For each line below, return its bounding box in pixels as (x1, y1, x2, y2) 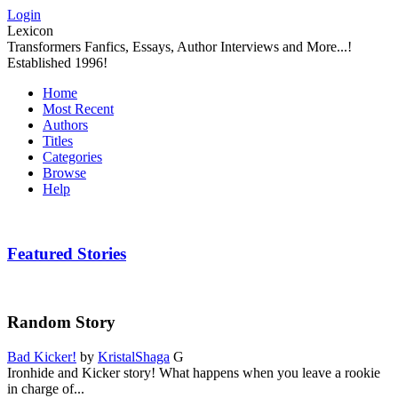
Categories (43, 149, 102, 164)
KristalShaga (98, 348, 170, 364)
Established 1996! (7, 55, 107, 70)
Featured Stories (7, 243, 126, 263)
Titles (43, 133, 73, 148)
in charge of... (7, 380, 84, 396)
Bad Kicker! (7, 348, 76, 364)
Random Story (7, 313, 115, 332)
